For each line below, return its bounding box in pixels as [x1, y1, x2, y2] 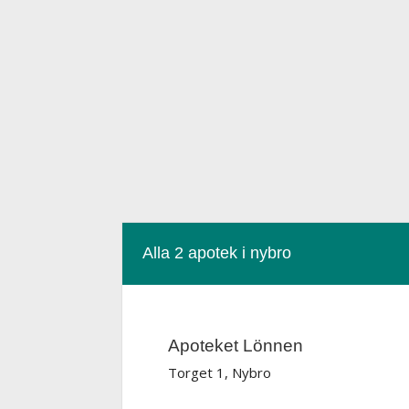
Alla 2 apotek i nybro [142, 244, 292, 262]
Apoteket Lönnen [168, 336, 304, 355]
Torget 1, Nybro [168, 363, 272, 382]
